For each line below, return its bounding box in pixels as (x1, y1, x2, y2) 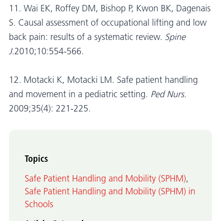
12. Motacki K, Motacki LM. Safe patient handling (9, 74, 198, 85)
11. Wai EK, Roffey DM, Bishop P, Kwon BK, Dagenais (9, 2, 211, 14)
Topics (25, 152, 48, 164)
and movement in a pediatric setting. (9, 88, 150, 100)
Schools (25, 198, 53, 210)
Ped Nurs (150, 88, 184, 100)
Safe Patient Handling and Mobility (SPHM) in (25, 185, 195, 197)
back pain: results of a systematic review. (9, 31, 165, 42)
